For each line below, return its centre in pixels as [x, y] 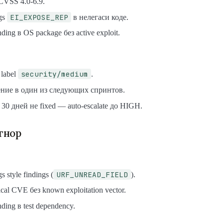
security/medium [55, 74]
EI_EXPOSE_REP [39, 17]
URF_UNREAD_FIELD [92, 174]
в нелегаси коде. [100, 17]
